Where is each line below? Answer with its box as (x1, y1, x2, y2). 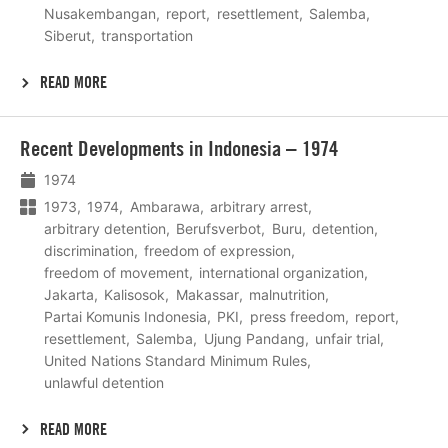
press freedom (249, 307, 345, 325)
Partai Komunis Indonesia (44, 307, 207, 325)
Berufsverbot (176, 219, 262, 237)
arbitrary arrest (210, 197, 309, 215)
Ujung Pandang (203, 329, 305, 347)
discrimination (44, 241, 134, 259)
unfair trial (315, 329, 381, 347)
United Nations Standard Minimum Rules (44, 351, 307, 369)
